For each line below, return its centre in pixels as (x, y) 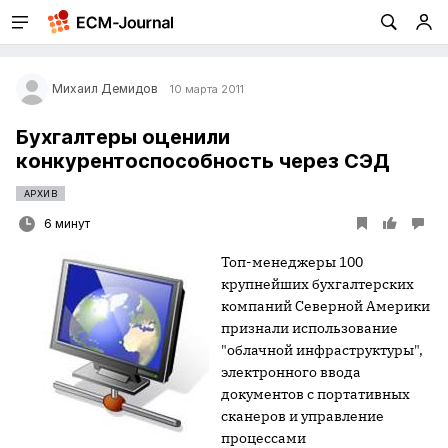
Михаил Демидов (105, 88)
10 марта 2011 (207, 89)
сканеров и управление (302, 416)
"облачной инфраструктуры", (322, 350)
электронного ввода (291, 372)
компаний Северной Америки (325, 306)
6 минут (67, 223)
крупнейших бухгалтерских (317, 284)
